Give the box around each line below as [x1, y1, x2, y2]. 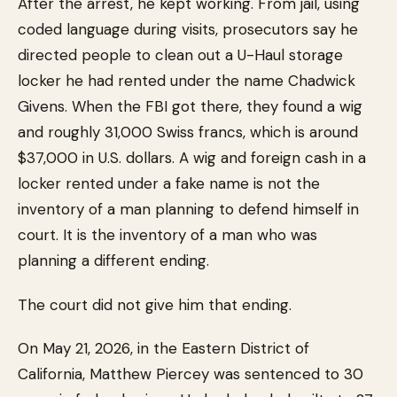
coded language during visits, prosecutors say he [18, 19, 358, 39]
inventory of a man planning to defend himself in [18, 199, 359, 219]
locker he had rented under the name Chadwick [18, 71, 355, 90]
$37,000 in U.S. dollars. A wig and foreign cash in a [18, 148, 366, 167]
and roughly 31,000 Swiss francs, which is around [18, 122, 358, 142]
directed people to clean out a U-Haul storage [18, 45, 343, 65]
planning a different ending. [18, 251, 209, 270]
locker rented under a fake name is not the [18, 174, 320, 193]
